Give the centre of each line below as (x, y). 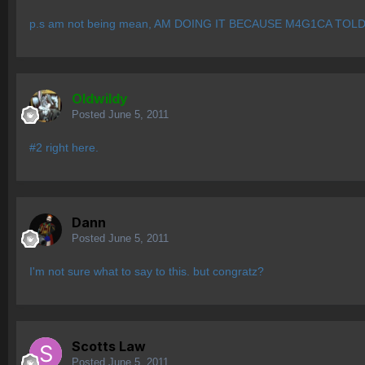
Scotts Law (109, 347)
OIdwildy (100, 99)
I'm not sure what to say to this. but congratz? (147, 272)
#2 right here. (64, 148)
